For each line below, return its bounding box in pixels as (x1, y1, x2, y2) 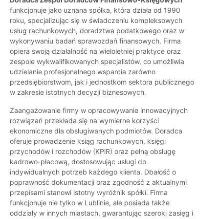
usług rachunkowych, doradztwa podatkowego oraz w (10, 26, 184, 35)
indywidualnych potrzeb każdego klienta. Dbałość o (10, 168, 176, 176)
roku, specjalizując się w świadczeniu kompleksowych (10, 16, 182, 25)
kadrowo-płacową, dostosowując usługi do (10, 157, 146, 166)
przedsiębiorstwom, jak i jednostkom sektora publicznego (10, 78, 194, 87)
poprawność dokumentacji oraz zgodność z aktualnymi (10, 178, 187, 187)
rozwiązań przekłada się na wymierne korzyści (10, 116, 159, 125)
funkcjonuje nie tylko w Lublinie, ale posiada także (10, 198, 170, 207)
